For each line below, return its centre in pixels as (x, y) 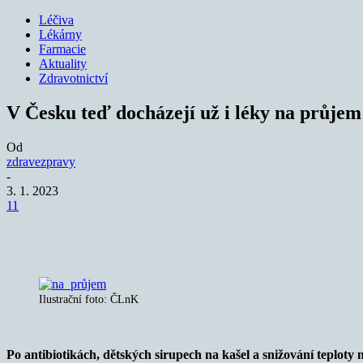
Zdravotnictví (73, 78)
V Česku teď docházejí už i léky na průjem (184, 112)
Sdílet (81, 229)
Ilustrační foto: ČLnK (89, 299)
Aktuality (63, 64)
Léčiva (56, 20)
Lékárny (60, 34)
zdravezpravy (41, 161)
